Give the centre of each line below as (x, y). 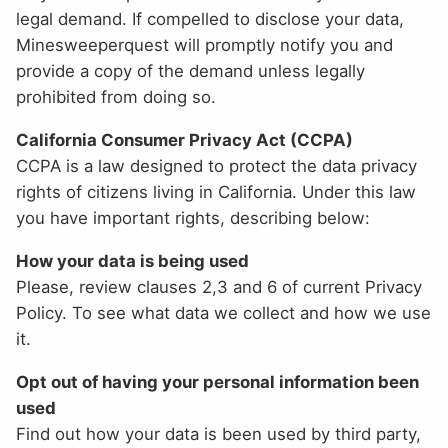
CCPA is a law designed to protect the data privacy (216, 165)
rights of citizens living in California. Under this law (216, 191)
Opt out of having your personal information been (217, 381)
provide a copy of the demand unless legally (190, 71)
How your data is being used (132, 260)
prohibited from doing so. (116, 97)
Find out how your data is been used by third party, (218, 433)
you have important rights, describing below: (193, 217)
